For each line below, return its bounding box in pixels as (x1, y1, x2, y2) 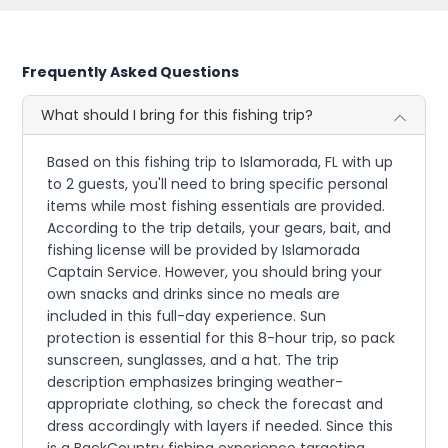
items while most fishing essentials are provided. (47, 195, 386, 216)
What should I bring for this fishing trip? (41, 104, 314, 125)
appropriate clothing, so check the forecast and (47, 393, 384, 414)
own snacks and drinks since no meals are (47, 283, 341, 304)
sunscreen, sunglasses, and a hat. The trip (47, 349, 340, 370)
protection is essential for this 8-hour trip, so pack (47, 327, 396, 348)
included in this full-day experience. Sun (47, 305, 327, 326)
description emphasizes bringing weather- (47, 371, 344, 392)
